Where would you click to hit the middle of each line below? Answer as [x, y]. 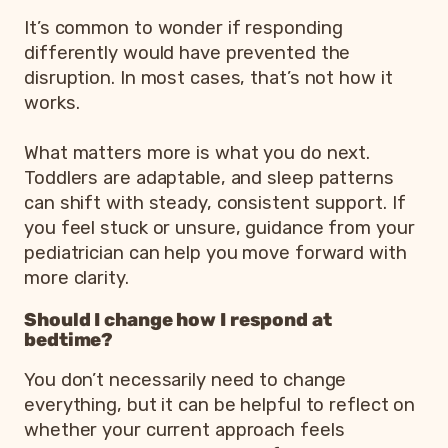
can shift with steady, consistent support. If [215, 203]
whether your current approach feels [184, 430]
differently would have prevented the [187, 53]
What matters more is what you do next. [197, 153]
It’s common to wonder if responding [183, 28]
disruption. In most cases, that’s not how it [208, 78]
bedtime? [69, 339]
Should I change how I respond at [178, 319]
